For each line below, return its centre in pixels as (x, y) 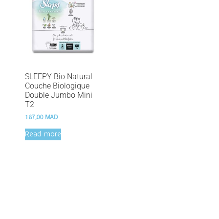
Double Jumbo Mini (59, 95)
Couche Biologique (57, 86)
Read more (43, 134)
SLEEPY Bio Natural (59, 76)
